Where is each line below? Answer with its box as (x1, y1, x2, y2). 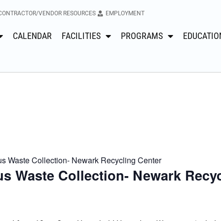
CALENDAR (13, 31, 52, 41)
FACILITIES (62, 31, 101, 41)
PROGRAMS (121, 31, 163, 41)
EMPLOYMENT (106, 10, 145, 17)
